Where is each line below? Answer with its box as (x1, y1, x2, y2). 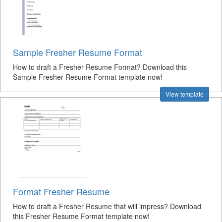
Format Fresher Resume (13, 185, 110, 198)
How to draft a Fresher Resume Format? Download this (13, 62, 187, 72)
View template (166, 90, 204, 98)
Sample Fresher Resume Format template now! (13, 72, 163, 82)
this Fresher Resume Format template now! (13, 211, 150, 221)
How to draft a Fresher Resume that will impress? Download (13, 201, 201, 211)
